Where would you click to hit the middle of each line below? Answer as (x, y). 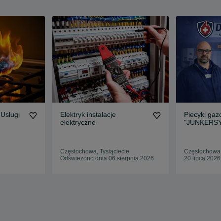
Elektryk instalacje (88, 115)
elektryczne (78, 123)
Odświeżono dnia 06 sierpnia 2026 (107, 159)
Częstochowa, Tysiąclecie (95, 152)
